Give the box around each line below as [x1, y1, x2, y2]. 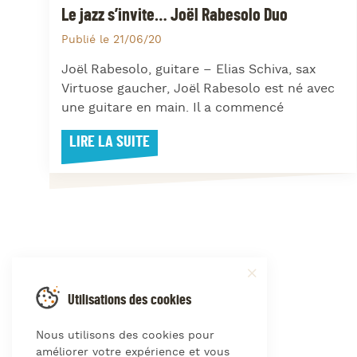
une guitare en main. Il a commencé [61, 100, 284, 117]
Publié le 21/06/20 [61, 33, 162, 48]
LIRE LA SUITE [69, 134, 150, 151]
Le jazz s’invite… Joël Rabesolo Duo [61, 6, 288, 24]
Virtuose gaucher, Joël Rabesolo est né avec [61, 80, 335, 98]
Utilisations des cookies [68, 292, 191, 308]
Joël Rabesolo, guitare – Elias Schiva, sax [61, 61, 316, 79]
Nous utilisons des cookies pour [36, 328, 214, 343]
